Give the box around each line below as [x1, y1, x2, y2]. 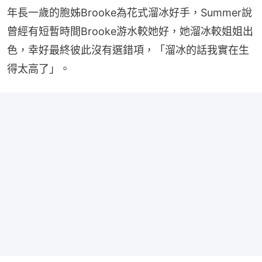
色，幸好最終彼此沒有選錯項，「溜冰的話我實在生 [7, 44, 249, 57]
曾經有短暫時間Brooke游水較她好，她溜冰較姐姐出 [7, 25, 253, 38]
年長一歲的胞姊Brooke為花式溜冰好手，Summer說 [7, 6, 252, 19]
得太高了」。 [7, 63, 70, 75]
